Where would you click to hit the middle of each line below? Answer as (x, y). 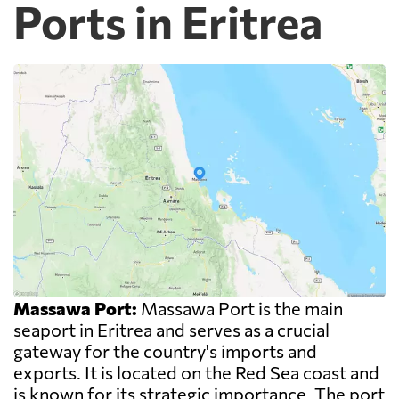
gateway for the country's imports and (165, 351)
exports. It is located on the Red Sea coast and (196, 373)
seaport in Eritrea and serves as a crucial (171, 330)
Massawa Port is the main (240, 309)
